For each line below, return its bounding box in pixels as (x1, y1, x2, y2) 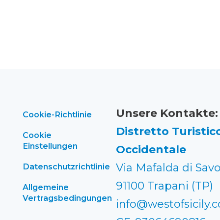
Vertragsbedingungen (23, 193, 112, 203)
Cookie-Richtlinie (23, 110, 92, 120)
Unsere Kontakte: (116, 107, 218, 120)
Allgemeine (23, 182, 69, 192)
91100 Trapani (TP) (116, 179, 213, 193)
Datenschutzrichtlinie (23, 162, 110, 172)
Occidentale (116, 143, 186, 157)
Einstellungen (23, 141, 78, 151)
